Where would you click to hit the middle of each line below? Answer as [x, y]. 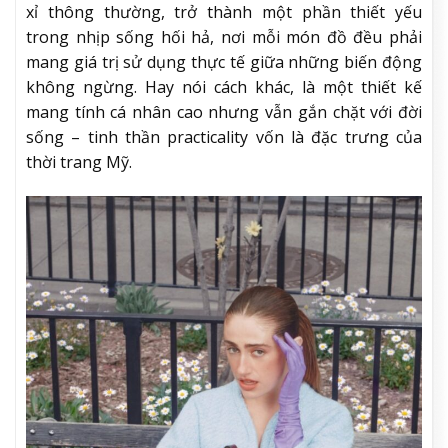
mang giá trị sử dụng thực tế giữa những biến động [224, 62]
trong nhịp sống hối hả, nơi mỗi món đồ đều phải [224, 37]
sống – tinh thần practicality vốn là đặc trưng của [224, 137]
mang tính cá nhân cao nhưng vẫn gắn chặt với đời [224, 112]
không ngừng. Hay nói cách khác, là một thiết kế [224, 87]
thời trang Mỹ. [79, 162]
